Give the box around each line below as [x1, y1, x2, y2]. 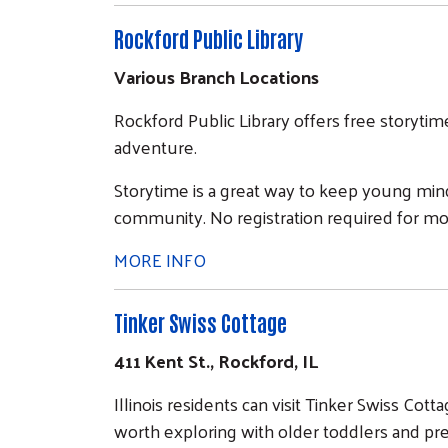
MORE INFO [114, 242, 206, 276]
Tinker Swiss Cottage [114, 307, 287, 336]
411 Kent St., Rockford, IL [114, 343, 318, 377]
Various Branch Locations [114, 59, 319, 93]
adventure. [114, 129, 197, 163]
